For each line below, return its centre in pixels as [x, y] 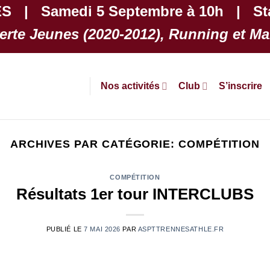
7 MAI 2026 [102, 229]
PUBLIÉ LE [65, 229]
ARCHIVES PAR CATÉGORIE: [94, 144]
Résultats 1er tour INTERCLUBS [135, 194]
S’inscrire [240, 86]
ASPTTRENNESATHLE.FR [181, 229]
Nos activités [130, 86]
